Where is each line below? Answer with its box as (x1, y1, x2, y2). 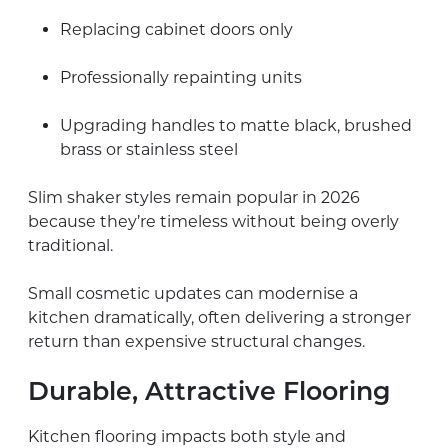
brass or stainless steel (60, 139, 238, 159)
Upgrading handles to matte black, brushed (60, 115, 412, 135)
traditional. (28, 235, 113, 255)
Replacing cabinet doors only (60, 19, 293, 39)
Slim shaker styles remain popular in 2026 (28, 187, 360, 207)
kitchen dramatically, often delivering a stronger (28, 307, 411, 327)
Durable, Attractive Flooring (28, 380, 391, 406)
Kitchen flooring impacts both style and (28, 426, 346, 446)
